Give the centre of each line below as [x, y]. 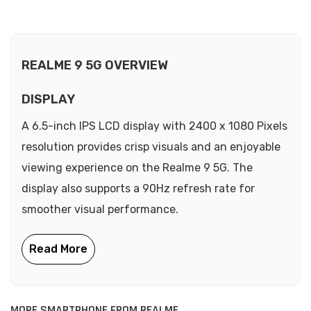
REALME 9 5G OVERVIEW [95, 65]
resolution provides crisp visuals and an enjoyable [151, 146]
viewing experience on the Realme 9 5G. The [137, 167]
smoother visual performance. [100, 209]
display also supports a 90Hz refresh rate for [138, 188]
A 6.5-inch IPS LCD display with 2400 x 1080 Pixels [154, 126]
